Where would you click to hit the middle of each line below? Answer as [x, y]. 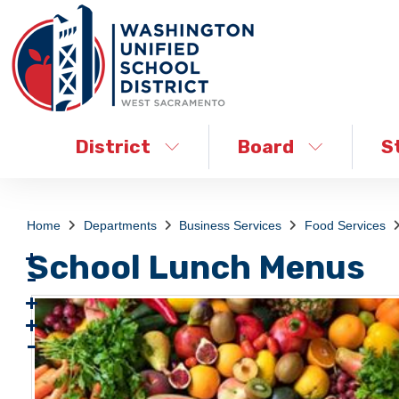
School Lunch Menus [196, 267]
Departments [120, 225]
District [113, 147]
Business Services [230, 225]
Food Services [345, 225]
